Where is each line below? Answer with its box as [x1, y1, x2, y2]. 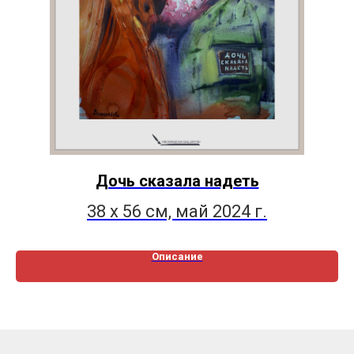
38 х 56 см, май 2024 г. [87, 201, 267, 222]
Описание [151, 250, 203, 263]
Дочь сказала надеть [95, 171, 259, 191]
